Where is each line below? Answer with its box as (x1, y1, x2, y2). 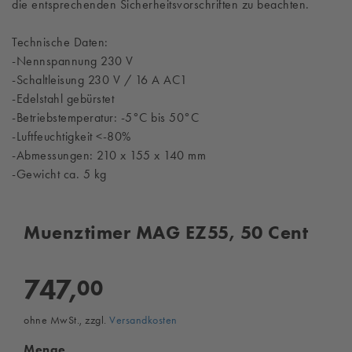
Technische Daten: (12, 35, 108, 49)
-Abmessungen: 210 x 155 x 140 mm (12, 148, 206, 163)
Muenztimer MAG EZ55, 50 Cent (24, 221, 308, 244)
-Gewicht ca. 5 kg (12, 167, 107, 181)
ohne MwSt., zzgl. (24, 313, 109, 326)
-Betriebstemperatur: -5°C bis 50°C (12, 110, 199, 125)
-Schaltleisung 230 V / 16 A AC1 (12, 72, 188, 87)
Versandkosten (109, 313, 178, 326)
